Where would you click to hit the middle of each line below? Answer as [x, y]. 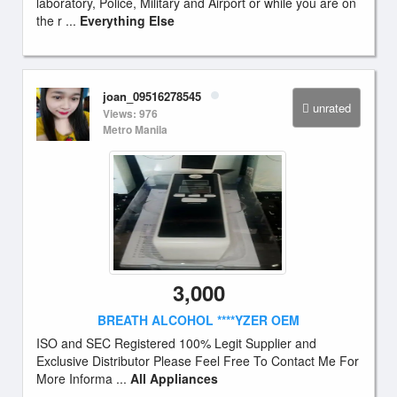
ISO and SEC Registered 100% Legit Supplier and [176, 343]
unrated [332, 108]
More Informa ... [83, 378]
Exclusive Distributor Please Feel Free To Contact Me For [198, 361]
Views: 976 [130, 113]
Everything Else [127, 20]
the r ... [58, 20]
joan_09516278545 [152, 96]
